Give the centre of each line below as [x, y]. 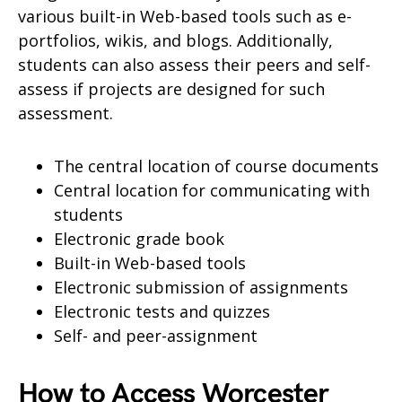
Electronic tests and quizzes [162, 311]
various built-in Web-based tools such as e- [185, 16]
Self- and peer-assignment [156, 335]
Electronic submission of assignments [201, 287]
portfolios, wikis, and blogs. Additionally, [175, 40]
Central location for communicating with [212, 190]
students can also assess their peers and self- [194, 64]
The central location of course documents [216, 166]
